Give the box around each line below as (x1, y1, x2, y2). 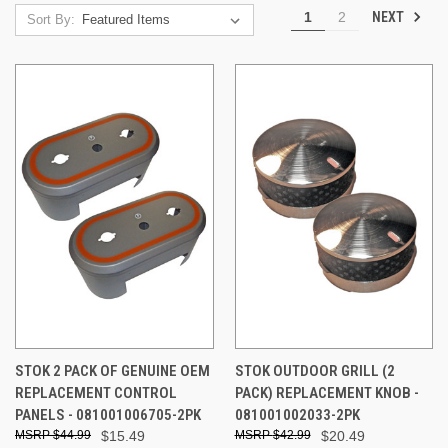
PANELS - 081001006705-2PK (15, 405, 201, 424)
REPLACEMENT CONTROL (15, 383, 177, 402)
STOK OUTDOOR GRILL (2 (234, 361, 395, 380)
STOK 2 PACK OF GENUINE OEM (15, 361, 210, 380)
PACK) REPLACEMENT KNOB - (234, 383, 419, 402)
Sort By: (26, 11, 75, 27)
